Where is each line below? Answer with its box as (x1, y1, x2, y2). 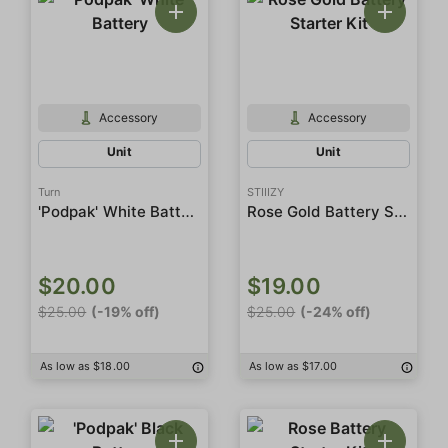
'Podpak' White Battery (181, 201, 195, 221)
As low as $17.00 (249, 359, 337, 373)
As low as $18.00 (40, 359, 130, 373)
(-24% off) (300, 303, 372, 320)
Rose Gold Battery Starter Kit (394, 201, 408, 221)
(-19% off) (91, 303, 161, 320)
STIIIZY (247, 185, 285, 199)
